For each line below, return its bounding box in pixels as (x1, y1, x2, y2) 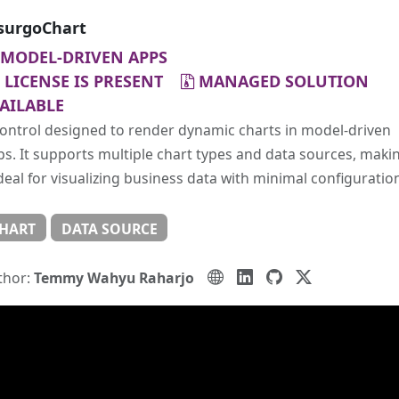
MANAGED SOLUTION (198, 70, 369, 93)
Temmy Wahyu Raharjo (33, 267, 194, 288)
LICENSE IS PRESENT (4, 70, 176, 93)
